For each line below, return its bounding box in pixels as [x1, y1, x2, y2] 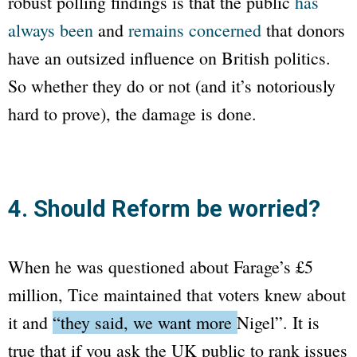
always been [8, 18, 93, 41]
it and [8, 310, 53, 334]
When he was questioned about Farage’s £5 [8, 254, 313, 278]
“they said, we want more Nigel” [53, 310, 283, 334]
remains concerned [128, 18, 261, 41]
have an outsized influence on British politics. [8, 45, 331, 69]
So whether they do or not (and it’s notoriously [8, 73, 335, 97]
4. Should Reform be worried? [8, 194, 320, 222]
